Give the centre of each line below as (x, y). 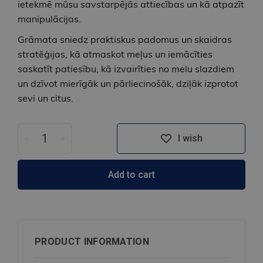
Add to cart (131, 174)
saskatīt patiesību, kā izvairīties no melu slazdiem (126, 68)
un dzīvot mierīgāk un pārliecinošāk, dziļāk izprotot (128, 83)
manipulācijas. (49, 18)
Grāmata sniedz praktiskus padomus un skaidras (125, 39)
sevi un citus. (45, 98)
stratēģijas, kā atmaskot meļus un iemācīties (115, 54)
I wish (190, 139)
